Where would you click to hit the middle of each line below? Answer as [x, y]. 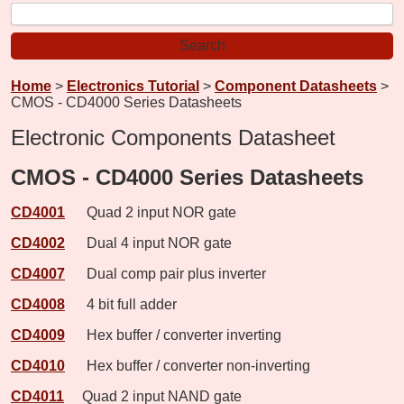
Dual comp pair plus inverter [167, 273]
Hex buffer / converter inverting [175, 335]
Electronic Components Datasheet [173, 137]
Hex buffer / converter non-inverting [189, 365]
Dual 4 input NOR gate [150, 243]
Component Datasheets [296, 86]
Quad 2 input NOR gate [152, 212]
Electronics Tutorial [133, 86]
